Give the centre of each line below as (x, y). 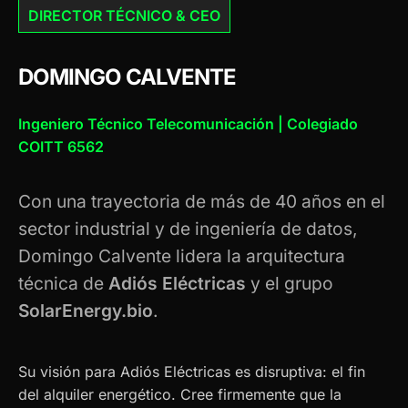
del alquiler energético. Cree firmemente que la (180, 394)
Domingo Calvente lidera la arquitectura (182, 255)
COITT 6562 (61, 146)
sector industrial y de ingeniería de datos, (188, 228)
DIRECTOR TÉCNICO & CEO (124, 15)
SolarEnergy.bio (86, 310)
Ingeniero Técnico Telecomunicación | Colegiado (188, 123)
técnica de (63, 283)
